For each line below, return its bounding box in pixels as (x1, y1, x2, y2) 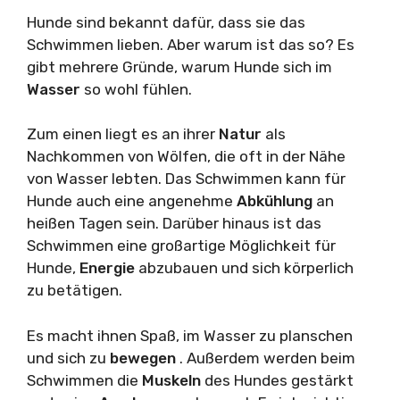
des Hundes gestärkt (204, 371, 354, 389)
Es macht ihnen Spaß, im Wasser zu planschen (27, 326, 353, 345)
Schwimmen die (27, 371, 142, 389)
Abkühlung (237, 192, 316, 211)
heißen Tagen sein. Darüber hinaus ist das (27, 214, 321, 233)
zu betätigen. (27, 281, 122, 300)
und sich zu (27, 348, 110, 367)
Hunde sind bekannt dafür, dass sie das (27, 12, 305, 31)
